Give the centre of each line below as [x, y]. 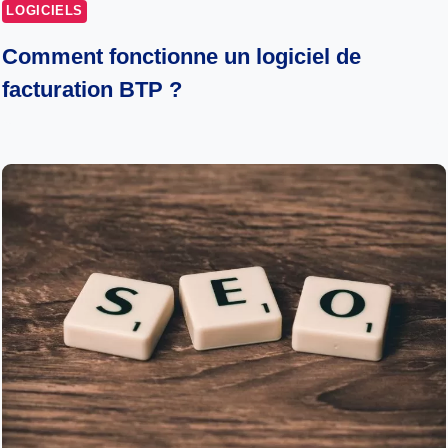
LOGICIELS [45, 11]
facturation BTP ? [92, 89]
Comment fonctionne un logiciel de [182, 56]
